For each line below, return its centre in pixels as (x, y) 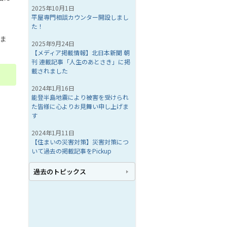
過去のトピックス (60, 172)
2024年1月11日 (53, 133)
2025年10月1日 (53, 8)
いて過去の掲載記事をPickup (71, 151)
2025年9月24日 (53, 43)
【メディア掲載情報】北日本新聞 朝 (81, 52)
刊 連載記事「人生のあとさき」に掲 (81, 62)
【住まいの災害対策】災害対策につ (80, 142)
